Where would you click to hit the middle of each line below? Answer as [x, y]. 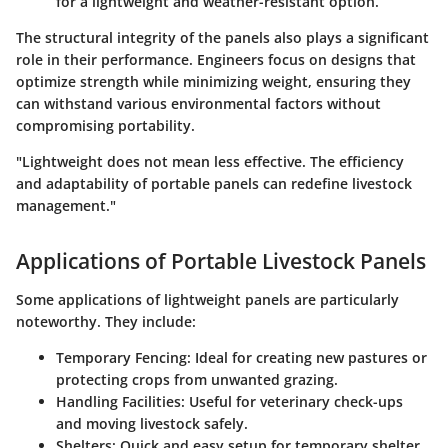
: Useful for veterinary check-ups [292, 401]
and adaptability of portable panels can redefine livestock [214, 184]
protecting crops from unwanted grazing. [197, 379]
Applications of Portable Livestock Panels [221, 261]
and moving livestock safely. [152, 423]
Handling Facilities [118, 401]
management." [66, 206]
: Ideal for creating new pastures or [307, 357]
